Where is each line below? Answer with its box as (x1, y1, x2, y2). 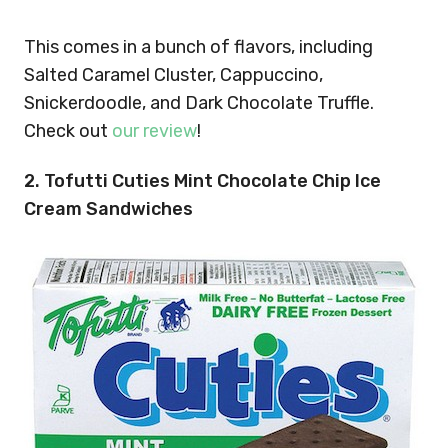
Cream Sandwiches (24, 198, 193, 220)
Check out (24, 119, 112, 142)
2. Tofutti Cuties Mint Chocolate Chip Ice (24, 170, 381, 192)
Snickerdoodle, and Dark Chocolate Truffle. (24, 91, 374, 114)
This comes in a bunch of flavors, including (24, 35, 373, 58)
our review (112, 119, 197, 142)
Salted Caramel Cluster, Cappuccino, (24, 63, 323, 86)
